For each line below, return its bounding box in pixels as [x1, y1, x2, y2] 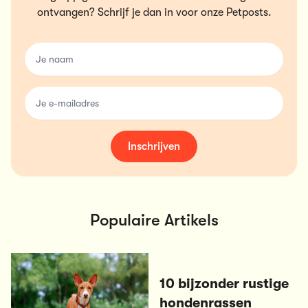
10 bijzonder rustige [159, 275, 289, 291]
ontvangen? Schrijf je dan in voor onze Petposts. [36, 5, 272, 19]
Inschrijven [128, 140, 180, 153]
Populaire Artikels [89, 210, 219, 230]
